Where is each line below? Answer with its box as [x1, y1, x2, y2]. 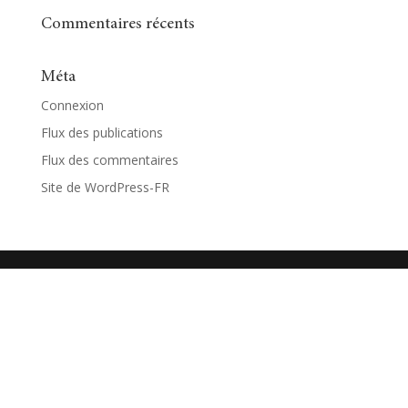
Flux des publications [40, 124, 163, 141]
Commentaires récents [40, 16, 195, 33]
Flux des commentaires [40, 151, 178, 168]
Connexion [40, 97, 104, 114]
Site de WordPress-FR [40, 178, 169, 196]
